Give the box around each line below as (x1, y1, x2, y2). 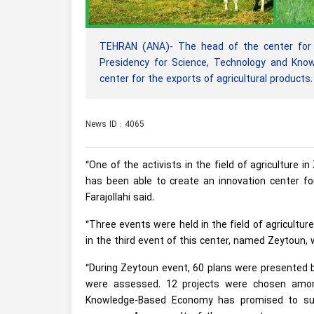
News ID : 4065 (86, 118, 144, 131)
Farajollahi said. (86, 190, 154, 205)
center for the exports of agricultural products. (100, 71, 313, 87)
